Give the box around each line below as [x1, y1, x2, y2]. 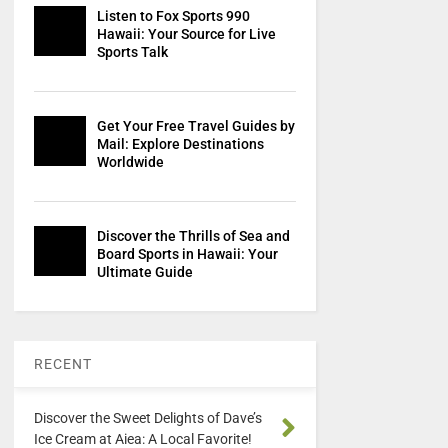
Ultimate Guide [96, 264, 193, 281]
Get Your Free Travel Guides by [96, 118, 295, 135]
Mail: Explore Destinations [96, 136, 264, 153]
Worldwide [96, 154, 164, 171]
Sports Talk [96, 44, 168, 61]
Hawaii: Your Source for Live [96, 26, 276, 43]
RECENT [33, 356, 92, 373]
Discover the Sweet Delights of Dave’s [33, 410, 262, 427]
